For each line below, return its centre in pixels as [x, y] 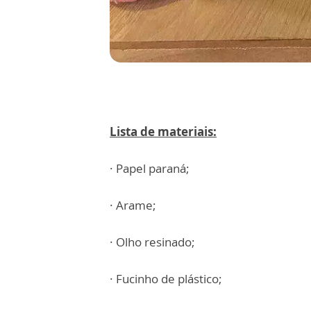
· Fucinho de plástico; [166, 279]
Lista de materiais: [163, 132]
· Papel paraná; [150, 168]
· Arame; [133, 205]
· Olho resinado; [152, 242]
